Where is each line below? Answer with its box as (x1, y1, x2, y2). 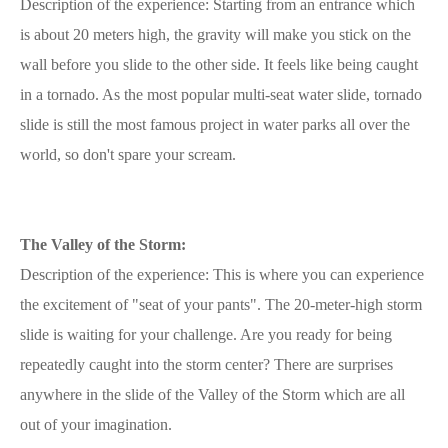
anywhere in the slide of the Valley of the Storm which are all (20, 385, 405, 403)
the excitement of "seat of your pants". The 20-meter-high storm (20, 295, 422, 313)
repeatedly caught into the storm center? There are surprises (20, 355, 393, 373)
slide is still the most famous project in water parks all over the (20, 115, 410, 133)
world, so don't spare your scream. (20, 145, 236, 163)
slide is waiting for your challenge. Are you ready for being (20, 325, 392, 343)
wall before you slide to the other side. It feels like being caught (20, 55, 418, 73)
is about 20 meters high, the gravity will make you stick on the (20, 25, 411, 43)
